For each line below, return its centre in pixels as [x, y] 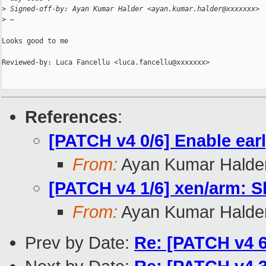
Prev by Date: [80, 243]
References [71, 117]
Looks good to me [35, 41]
